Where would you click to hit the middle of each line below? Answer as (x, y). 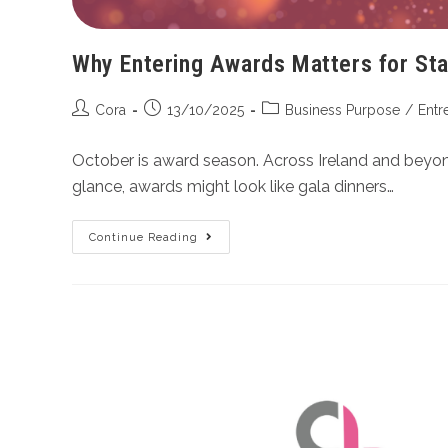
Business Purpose (342, 109)
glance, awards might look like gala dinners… (233, 186)
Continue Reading (143, 237)
